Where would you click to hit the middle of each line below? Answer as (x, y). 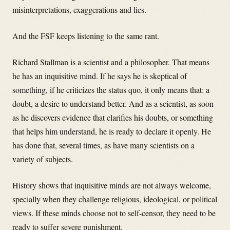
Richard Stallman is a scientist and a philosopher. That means (111, 62)
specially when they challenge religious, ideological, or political (115, 199)
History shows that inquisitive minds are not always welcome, (112, 185)
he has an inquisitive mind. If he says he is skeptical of (100, 76)
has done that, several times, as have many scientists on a (103, 145)
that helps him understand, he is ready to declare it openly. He (112, 131)
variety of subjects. (43, 159)
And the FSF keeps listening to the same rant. (86, 36)
